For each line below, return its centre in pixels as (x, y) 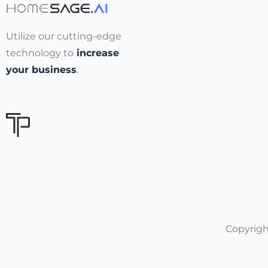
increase (96, 53)
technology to (40, 53)
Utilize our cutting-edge (64, 36)
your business (41, 70)
